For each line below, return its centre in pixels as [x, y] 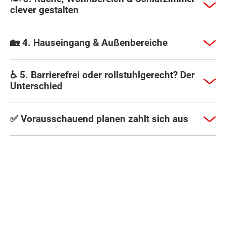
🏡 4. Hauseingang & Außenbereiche [89, 42]
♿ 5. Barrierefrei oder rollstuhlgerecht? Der [102, 75]
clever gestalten [44, 10]
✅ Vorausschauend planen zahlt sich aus [99, 119]
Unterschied [36, 86]
